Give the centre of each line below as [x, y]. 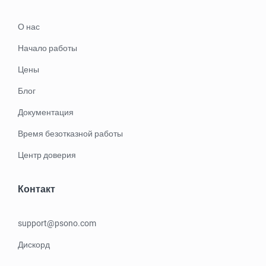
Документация [46, 113]
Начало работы [47, 48]
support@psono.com [57, 224]
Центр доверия [47, 155]
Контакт [37, 189]
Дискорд [34, 245]
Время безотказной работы [70, 134]
